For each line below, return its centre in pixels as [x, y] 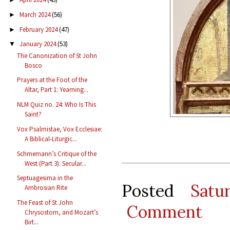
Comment [164, 212]
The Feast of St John [45, 203]
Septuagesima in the [45, 178]
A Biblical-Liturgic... [51, 139]
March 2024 [35, 14]
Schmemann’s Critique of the [57, 154]
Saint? [33, 114]
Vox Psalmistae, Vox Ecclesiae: [60, 129]
